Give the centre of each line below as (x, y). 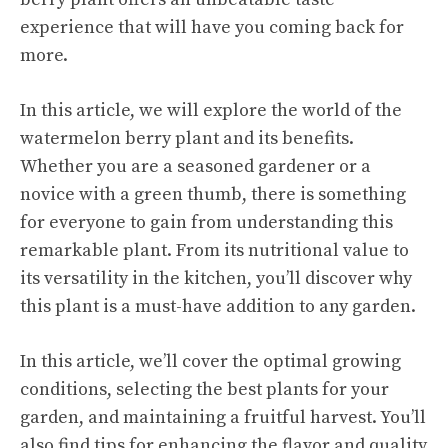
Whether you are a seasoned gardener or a (195, 166)
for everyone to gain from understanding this (206, 222)
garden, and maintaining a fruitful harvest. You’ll (223, 417)
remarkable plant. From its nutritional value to (214, 250)
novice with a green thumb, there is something (213, 194)
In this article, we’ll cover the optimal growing (210, 361)
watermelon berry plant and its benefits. (187, 138)
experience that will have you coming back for (212, 27)
